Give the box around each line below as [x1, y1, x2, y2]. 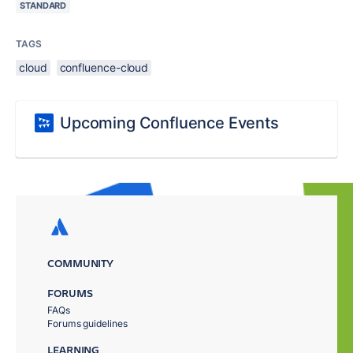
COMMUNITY [47, 255, 114, 270]
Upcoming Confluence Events [60, 113, 279, 132]
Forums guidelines [47, 318, 128, 329]
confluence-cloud [59, 61, 149, 74]
